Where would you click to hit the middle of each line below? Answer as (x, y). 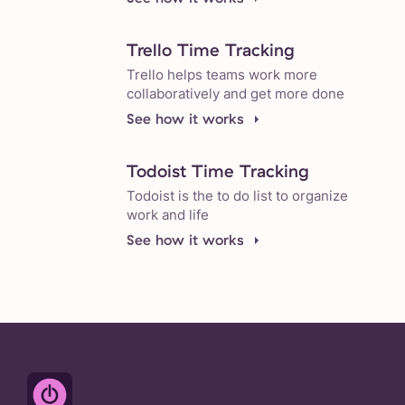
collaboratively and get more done (235, 94)
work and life (168, 215)
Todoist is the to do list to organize (237, 196)
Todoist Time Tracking (218, 171)
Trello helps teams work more (222, 75)
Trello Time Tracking (211, 50)
